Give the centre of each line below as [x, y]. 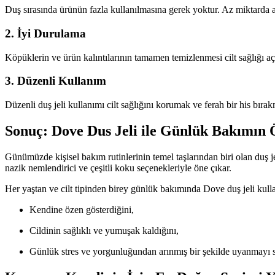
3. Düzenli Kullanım [56, 81]
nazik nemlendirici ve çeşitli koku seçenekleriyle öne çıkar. [118, 168]
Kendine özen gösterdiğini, [82, 210]
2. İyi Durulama [45, 34]
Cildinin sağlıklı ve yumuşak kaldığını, [104, 230]
